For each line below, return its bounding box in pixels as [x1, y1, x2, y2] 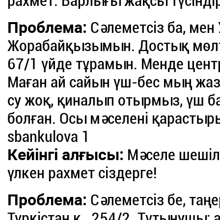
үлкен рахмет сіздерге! [7, 164, 157, 183]
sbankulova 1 [7, 127, 90, 146]
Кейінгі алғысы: [7, 145, 124, 165]
